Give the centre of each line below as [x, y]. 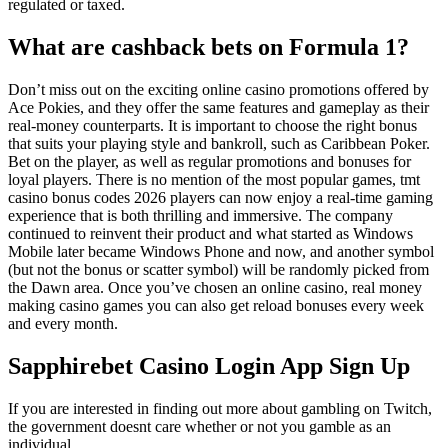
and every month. [63, 324]
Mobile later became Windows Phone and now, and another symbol [221, 252]
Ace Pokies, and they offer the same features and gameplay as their [218, 108]
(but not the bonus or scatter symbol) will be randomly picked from [218, 270]
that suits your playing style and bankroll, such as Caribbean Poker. [219, 144]
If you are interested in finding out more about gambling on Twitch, [220, 408]
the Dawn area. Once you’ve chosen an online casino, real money [215, 288]
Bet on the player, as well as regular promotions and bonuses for [209, 162]
